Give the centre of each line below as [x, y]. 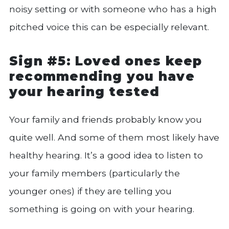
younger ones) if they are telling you [90, 191]
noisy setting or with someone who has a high [113, 9]
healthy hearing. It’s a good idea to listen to [106, 155]
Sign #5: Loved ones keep [106, 61]
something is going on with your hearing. [102, 209]
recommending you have [102, 76]
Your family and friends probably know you [106, 120]
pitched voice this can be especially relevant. [109, 27]
